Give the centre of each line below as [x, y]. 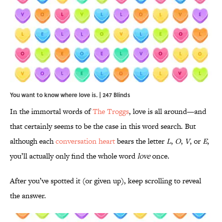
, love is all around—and [167, 111]
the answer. [28, 196]
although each [33, 141]
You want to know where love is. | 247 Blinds [70, 95]
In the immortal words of [51, 111]
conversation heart [85, 141]
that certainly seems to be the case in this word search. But [103, 126]
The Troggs [111, 111]
